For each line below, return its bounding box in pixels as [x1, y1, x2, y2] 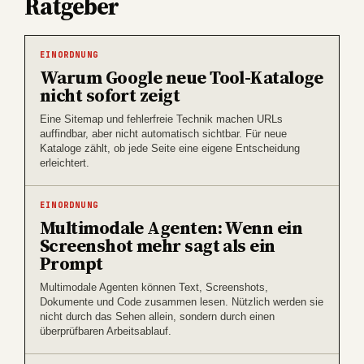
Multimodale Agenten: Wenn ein [40, 214, 302, 240]
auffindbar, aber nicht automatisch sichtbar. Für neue [40, 127, 287, 140]
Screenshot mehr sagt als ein [40, 232, 275, 258]
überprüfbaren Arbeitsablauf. [40, 324, 171, 337]
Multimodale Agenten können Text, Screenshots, [40, 280, 268, 293]
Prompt [40, 250, 103, 275]
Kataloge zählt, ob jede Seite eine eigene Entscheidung [40, 141, 300, 154]
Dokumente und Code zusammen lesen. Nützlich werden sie [40, 295, 323, 308]
